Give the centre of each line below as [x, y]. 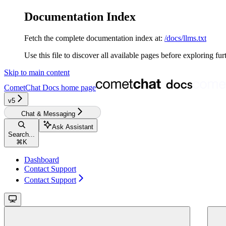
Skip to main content [37, 72]
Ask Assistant [73, 127]
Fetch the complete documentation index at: [93, 38]
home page [77, 87]
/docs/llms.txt [185, 38]
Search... [21, 134]
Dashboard [42, 159]
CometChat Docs [32, 87]
